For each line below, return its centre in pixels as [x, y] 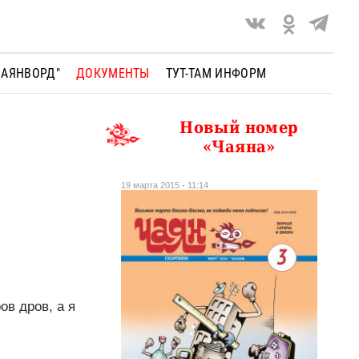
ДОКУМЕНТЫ [113, 73]
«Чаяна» [239, 146]
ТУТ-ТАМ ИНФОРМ [216, 73]
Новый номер [239, 127]
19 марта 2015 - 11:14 [165, 185]
